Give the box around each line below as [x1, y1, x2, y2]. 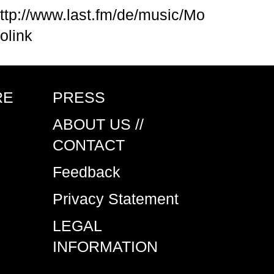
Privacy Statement [53, 190, 179, 207]
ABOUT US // [53, 116, 144, 133]
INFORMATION [53, 238, 158, 255]
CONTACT [53, 136, 125, 154]
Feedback [53, 163, 120, 180]
